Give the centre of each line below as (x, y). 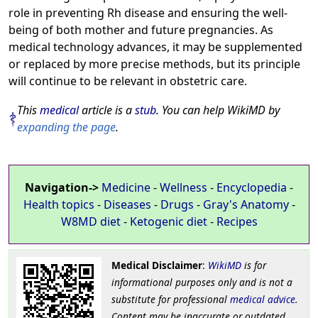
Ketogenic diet (168, 221)
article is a (107, 110)
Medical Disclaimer (157, 265)
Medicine (126, 187)
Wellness (183, 187)
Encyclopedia (252, 187)
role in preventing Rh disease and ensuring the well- (148, 12)
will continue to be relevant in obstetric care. (128, 81)
